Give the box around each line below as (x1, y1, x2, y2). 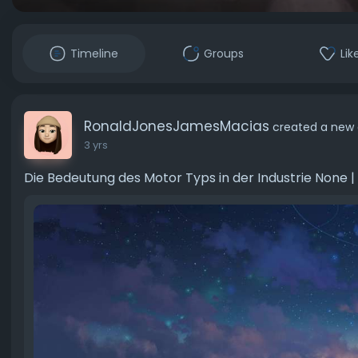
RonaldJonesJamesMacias (84, 117, 269, 136)
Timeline (70, 46, 118, 62)
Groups (204, 46, 244, 62)
